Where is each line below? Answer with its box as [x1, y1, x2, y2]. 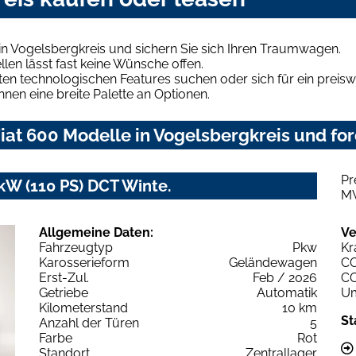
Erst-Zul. [39, 269, 89, 285]
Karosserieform [39, 254, 130, 270]
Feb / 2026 [253, 269, 317, 285]
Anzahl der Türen [39, 315, 139, 331]
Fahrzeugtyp [39, 239, 113, 255]
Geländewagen [229, 254, 317, 270]
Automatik [257, 284, 317, 300]
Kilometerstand [39, 300, 128, 315]
